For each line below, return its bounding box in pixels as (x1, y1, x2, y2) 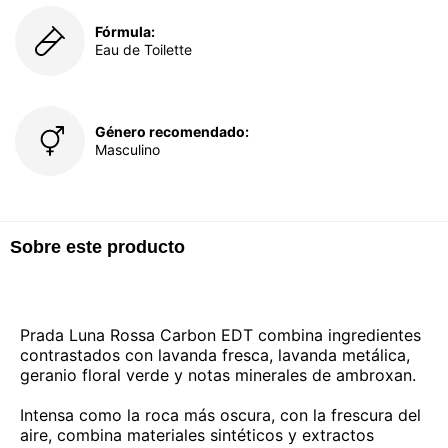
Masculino (95, 141, 160, 159)
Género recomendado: (95, 123, 249, 141)
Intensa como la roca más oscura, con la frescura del (20, 405, 421, 426)
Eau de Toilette (95, 41, 192, 59)
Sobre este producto (10, 237, 185, 258)
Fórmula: (95, 23, 155, 41)
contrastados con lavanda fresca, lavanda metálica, (20, 345, 410, 366)
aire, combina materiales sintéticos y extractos (20, 425, 374, 446)
